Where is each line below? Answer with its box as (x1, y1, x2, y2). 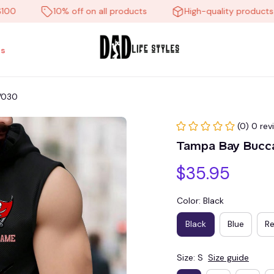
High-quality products (161, 6, 251, 17)
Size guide (208, 251, 249, 263)
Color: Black (177, 194, 224, 206)
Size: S (177, 251, 203, 263)
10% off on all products (30, 6, 124, 17)
